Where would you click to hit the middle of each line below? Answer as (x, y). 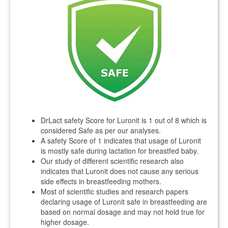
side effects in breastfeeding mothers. (101, 181)
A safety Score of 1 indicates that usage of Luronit (121, 140)
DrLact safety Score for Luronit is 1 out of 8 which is (124, 120)
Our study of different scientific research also (112, 161)
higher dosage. (65, 222)
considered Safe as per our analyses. (101, 130)
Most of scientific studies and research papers (115, 191)
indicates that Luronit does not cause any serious (120, 171)
